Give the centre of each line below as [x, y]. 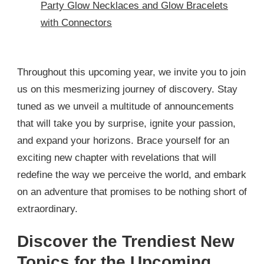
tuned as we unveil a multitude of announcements [126, 106]
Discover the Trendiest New [126, 241]
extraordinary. [47, 209]
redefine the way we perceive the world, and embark [132, 174]
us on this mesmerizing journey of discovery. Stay [127, 89]
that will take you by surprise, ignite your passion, [126, 123]
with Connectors [76, 23]
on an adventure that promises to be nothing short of [132, 192]
